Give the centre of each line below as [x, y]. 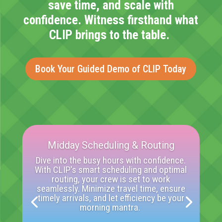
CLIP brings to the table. [110, 35]
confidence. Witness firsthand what [111, 20]
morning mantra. [110, 208]
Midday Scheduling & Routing [111, 145]
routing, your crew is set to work [111, 179]
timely [49, 198]
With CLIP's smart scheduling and [97, 170]
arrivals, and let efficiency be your [122, 198]
